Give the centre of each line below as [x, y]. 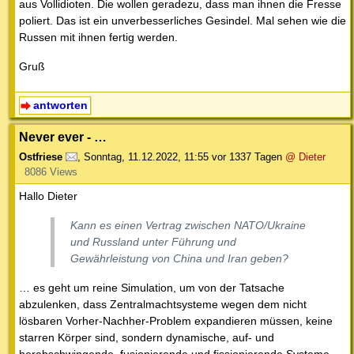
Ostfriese [41, 157]
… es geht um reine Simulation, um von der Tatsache [152, 288]
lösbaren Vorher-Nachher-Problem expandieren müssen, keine [176, 321]
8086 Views [51, 172]
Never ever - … [63, 137]
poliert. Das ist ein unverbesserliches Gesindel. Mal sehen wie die [183, 21]
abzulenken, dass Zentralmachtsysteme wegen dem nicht [163, 305]
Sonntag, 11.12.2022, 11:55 [146, 157]
